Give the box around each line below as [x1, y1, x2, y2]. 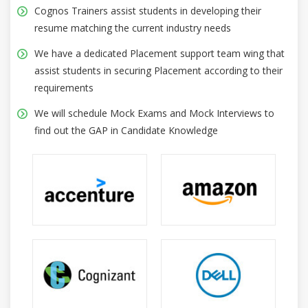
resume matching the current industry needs [34, 21, 231, 35]
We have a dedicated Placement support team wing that [34, 47, 285, 60]
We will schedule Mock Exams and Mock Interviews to [34, 107, 274, 120]
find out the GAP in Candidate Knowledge [34, 124, 218, 137]
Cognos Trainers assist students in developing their [34, 4, 261, 18]
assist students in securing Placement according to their [34, 64, 283, 78]
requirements [34, 81, 93, 95]
